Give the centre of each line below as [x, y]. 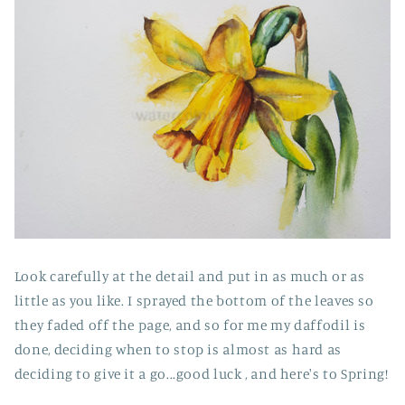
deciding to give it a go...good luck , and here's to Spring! [201, 373]
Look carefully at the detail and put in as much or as [189, 276]
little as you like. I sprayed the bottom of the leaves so [194, 300]
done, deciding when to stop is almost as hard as [178, 349]
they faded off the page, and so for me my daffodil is [190, 325]
